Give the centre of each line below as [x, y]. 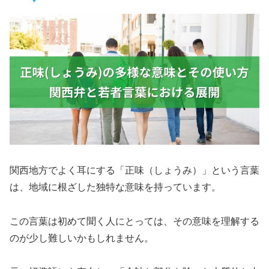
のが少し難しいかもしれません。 [82, 238]
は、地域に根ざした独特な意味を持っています [110, 187]
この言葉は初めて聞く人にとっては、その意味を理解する [134, 221]
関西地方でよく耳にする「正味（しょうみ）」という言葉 [134, 170]
